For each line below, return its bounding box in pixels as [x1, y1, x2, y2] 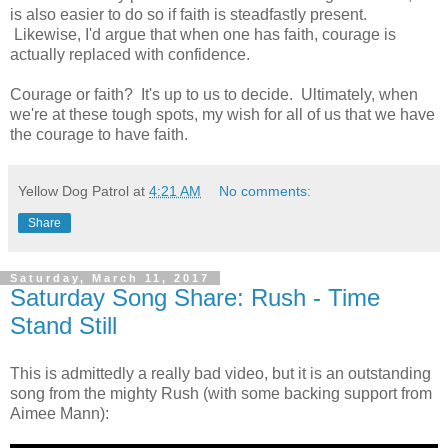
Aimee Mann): [10, 405, 109, 422]
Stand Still [10, 312, 117, 340]
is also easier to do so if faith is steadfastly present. [10, 6, 367, 24]
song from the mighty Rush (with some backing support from [10, 385, 432, 402]
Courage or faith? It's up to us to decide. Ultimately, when [10, 86, 418, 104]
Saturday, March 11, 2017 [10, 272, 210, 285]
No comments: [219, 183, 312, 200]
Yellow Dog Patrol [18, 183, 129, 200]
